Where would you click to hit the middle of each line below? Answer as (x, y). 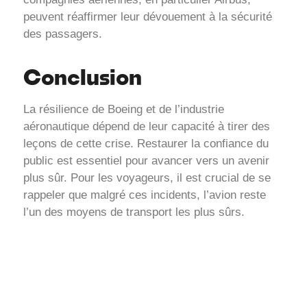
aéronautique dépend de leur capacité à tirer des (147, 126)
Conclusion (83, 76)
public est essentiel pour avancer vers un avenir (146, 160)
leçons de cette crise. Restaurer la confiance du (146, 143)
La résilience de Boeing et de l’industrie (124, 109)
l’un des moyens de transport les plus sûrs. (134, 212)
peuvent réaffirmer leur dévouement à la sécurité (148, 16)
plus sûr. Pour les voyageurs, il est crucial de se (147, 177)
